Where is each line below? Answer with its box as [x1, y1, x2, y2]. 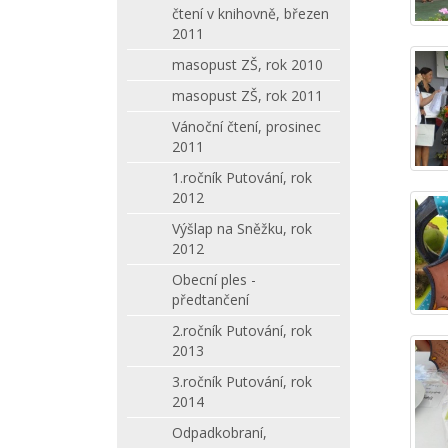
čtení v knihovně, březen [172, 4, 329, 23]
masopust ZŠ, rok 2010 [172, 55, 323, 74]
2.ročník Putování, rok [172, 321, 312, 340]
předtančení [172, 290, 249, 309]
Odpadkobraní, [172, 423, 267, 442]
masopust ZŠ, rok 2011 [172, 86, 323, 105]
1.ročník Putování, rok [172, 168, 312, 187]
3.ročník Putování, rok [172, 372, 312, 391]
